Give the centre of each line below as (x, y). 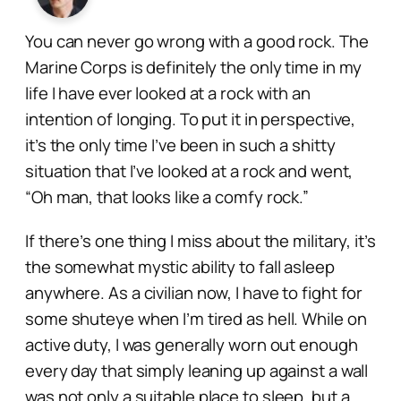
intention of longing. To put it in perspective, (191, 119)
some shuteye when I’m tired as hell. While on (196, 318)
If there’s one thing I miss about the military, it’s (200, 240)
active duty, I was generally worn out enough (192, 344)
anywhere (63, 292)
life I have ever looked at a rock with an (168, 93)
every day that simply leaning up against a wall (197, 370)
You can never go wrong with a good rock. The (197, 41)
